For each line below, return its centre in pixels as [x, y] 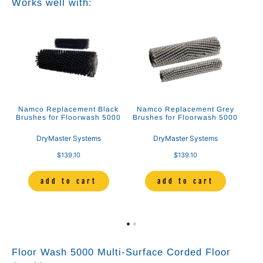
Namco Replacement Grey [185, 109]
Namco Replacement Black [69, 109]
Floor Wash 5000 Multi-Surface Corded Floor [121, 252]
